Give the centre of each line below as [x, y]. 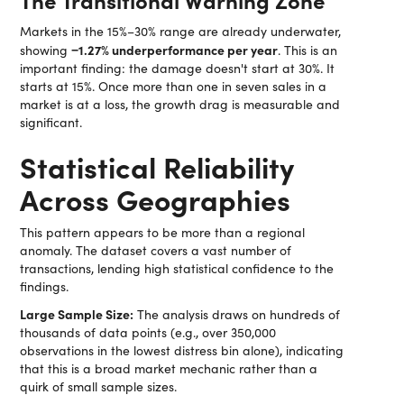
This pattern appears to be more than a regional [163, 232]
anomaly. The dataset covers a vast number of [156, 250]
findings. [45, 286]
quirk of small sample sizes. [99, 386]
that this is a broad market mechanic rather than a [169, 368]
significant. [51, 122]
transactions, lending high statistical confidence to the [177, 268]
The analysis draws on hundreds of [237, 314]
